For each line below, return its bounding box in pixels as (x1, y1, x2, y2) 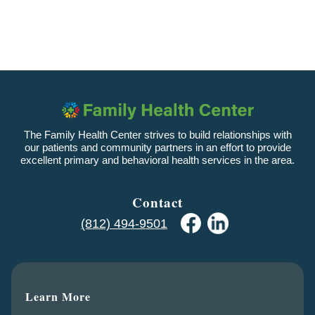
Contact (132, 193, 183, 212)
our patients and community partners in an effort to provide (24, 141, 291, 154)
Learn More (25, 288, 91, 304)
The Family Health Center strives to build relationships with (23, 129, 292, 141)
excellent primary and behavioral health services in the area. (20, 154, 295, 167)
